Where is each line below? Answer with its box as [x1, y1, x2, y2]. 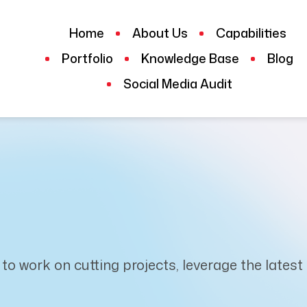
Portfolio [62, 49, 113, 67]
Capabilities [215, 24, 286, 42]
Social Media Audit [123, 75, 232, 93]
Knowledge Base [141, 49, 239, 67]
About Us [132, 24, 188, 42]
